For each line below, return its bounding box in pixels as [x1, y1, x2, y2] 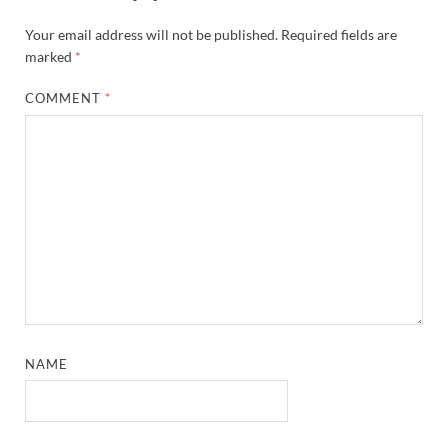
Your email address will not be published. [25, 26, 278, 43]
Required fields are [281, 26, 397, 43]
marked [25, 48, 75, 65]
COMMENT [25, 90, 106, 106]
